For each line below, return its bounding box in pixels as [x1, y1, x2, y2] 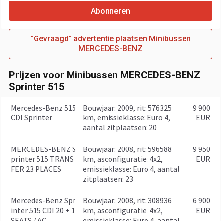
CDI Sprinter [11, 112, 52, 122]
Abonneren [91, 6, 130, 16]
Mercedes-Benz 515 [11, 103, 76, 112]
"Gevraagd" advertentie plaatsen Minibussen [30, 34, 191, 43]
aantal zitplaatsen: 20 [83, 122, 157, 132]
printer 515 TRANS [11, 154, 74, 164]
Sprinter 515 [9, 81, 64, 93]
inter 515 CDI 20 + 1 [11, 205, 75, 215]
